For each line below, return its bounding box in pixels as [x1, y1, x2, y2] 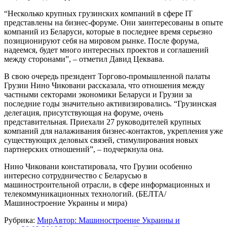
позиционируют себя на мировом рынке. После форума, [4, 36, 199, 45]
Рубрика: [4, 215, 37, 224]
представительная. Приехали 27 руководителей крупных [4, 117, 201, 126]
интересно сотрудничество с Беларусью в [4, 171, 147, 180]
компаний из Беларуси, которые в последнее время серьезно [4, 27, 212, 36]
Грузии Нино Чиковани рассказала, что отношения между [4, 81, 205, 90]
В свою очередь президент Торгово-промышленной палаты [4, 71, 210, 81]
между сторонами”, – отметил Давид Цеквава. [4, 54, 164, 63]
